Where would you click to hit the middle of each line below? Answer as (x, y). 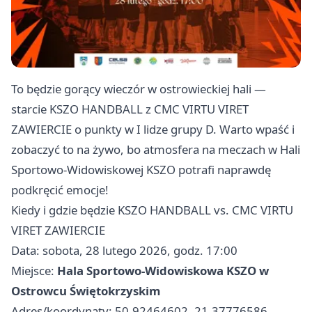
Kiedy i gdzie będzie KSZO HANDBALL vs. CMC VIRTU (152, 210)
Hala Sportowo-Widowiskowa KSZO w (163, 271)
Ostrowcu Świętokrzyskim (86, 291)
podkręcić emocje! (60, 190)
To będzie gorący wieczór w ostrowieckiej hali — (139, 89)
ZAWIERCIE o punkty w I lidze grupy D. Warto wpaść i (153, 130)
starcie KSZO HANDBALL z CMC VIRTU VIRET (130, 109)
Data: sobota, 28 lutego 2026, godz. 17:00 (124, 251)
